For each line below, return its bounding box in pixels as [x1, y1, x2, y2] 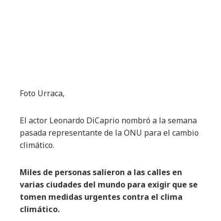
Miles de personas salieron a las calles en [20, 167, 182, 178]
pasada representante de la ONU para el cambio [20, 127, 199, 138]
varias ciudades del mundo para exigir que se [20, 179, 198, 190]
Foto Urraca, [20, 88, 65, 99]
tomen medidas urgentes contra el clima [20, 191, 183, 202]
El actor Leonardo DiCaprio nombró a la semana [20, 115, 197, 126]
